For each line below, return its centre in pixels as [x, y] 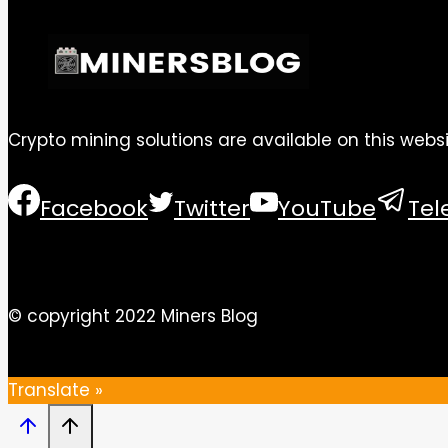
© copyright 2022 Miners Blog [133, 316]
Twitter [212, 209]
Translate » [55, 390]
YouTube [327, 209]
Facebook [94, 209]
